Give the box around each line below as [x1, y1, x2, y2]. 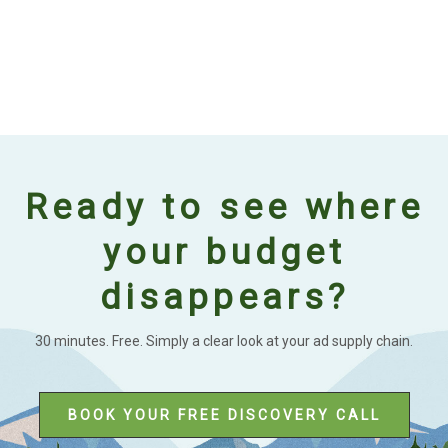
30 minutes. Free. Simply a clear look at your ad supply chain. [35, 333, 413, 350]
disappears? [99, 277, 349, 319]
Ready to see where [24, 187, 424, 229]
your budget [102, 232, 346, 274]
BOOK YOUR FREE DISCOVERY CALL [67, 407, 381, 424]
